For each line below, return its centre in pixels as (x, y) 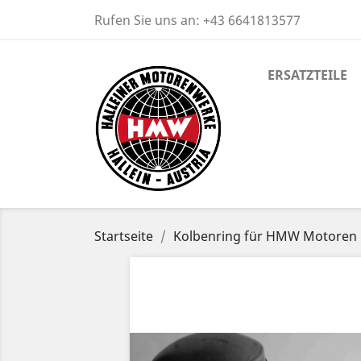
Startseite (124, 237)
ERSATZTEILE (307, 75)
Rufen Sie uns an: (149, 20)
